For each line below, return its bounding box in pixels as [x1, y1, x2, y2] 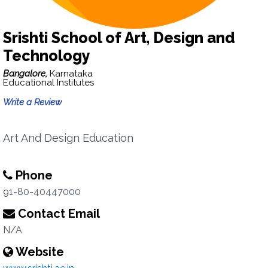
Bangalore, [3, 68, 50, 79]
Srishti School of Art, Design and [3, 29, 235, 47]
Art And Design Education [3, 132, 133, 144]
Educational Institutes [3, 77, 94, 88]
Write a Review [3, 97, 62, 108]
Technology [3, 47, 90, 65]
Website [13, 245, 64, 259]
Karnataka [50, 68, 93, 79]
